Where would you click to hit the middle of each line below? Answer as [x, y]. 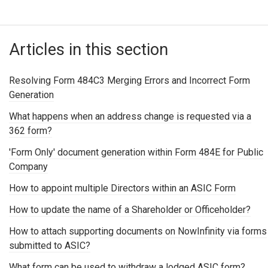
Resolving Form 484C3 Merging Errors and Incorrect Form [130, 81]
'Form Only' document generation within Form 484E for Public [136, 153]
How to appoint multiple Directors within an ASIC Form [122, 188]
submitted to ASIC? [50, 246]
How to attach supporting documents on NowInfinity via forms [138, 232]
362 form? [31, 131]
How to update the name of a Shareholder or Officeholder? [130, 210]
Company [28, 167]
